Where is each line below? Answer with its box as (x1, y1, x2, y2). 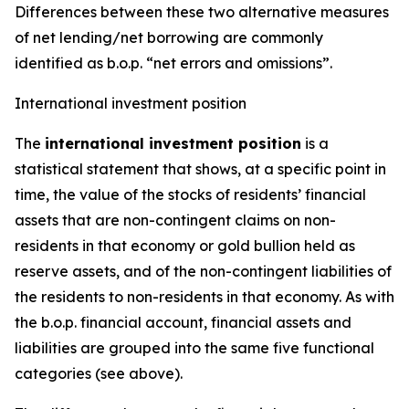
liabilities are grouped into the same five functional (15, 339, 374, 357)
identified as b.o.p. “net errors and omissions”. (15, 54, 332, 72)
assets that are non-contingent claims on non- (15, 211, 336, 229)
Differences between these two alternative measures (15, 3, 389, 21)
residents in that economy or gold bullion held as (15, 236, 355, 255)
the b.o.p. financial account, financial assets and (15, 313, 351, 331)
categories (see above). (15, 364, 183, 383)
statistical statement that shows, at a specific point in (15, 160, 386, 178)
